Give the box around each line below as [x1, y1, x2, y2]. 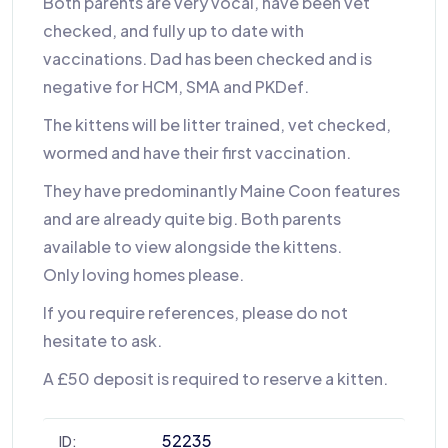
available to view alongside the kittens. [43, 236, 342, 257]
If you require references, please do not [43, 302, 348, 323]
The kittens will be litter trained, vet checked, [43, 114, 391, 135]
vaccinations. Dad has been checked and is [43, 48, 372, 69]
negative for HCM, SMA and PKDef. [43, 76, 309, 97]
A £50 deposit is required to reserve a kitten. [43, 368, 388, 389]
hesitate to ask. [43, 330, 162, 351]
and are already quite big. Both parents [43, 208, 341, 229]
